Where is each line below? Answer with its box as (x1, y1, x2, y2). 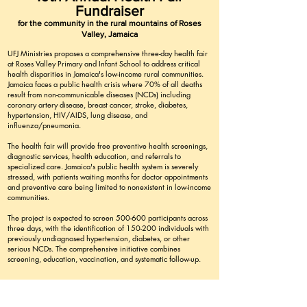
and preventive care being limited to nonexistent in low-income (8, 182, 211, 192)
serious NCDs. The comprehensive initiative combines (8, 243, 180, 254)
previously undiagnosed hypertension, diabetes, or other (8, 233, 190, 243)
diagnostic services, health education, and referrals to (8, 151, 181, 161)
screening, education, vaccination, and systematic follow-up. (8, 254, 201, 264)
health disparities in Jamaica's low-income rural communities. (8, 69, 204, 79)
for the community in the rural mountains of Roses (17, 19, 201, 28)
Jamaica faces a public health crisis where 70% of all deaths (8, 79, 202, 89)
